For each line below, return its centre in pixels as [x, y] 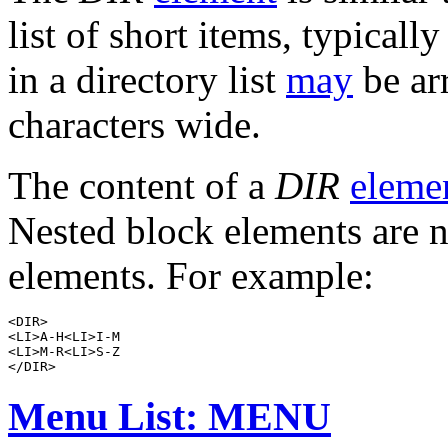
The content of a [141, 185]
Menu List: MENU [169, 416]
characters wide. [134, 124]
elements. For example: [191, 275]
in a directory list [147, 79]
